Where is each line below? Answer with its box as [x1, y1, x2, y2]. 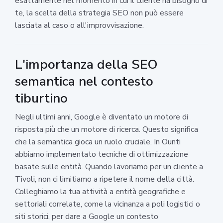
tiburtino [15, 89, 68, 107]
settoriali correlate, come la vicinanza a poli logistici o [15, 198, 200, 210]
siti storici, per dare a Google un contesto [15, 211, 158, 222]
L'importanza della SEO [15, 55, 158, 73]
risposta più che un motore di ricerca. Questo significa [15, 123, 198, 135]
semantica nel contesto [15, 72, 153, 90]
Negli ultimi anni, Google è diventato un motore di [15, 111, 188, 122]
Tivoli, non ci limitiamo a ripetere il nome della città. [15, 173, 194, 185]
